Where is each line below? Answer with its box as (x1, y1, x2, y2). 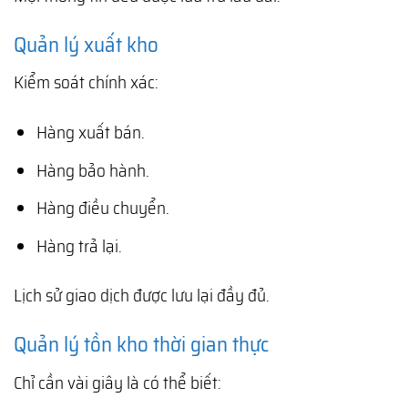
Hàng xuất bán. (36, 117, 145, 146)
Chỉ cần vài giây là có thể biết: (14, 368, 221, 396)
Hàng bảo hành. (36, 156, 149, 184)
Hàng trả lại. (36, 231, 122, 260)
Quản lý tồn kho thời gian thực (14, 328, 269, 362)
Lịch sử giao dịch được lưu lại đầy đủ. (14, 281, 270, 310)
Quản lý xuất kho (14, 27, 158, 61)
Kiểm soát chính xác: (14, 68, 158, 97)
